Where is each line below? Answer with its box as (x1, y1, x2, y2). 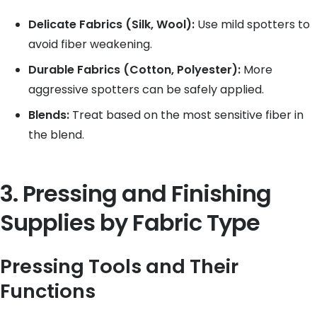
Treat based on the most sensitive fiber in (69, 107, 304, 123)
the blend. (28, 127, 84, 143)
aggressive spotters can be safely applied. (28, 81, 264, 98)
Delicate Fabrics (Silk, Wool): (28, 16, 195, 33)
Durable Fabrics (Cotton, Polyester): (28, 62, 241, 78)
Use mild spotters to (195, 16, 310, 33)
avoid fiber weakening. (28, 36, 152, 52)
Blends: (28, 107, 69, 123)
